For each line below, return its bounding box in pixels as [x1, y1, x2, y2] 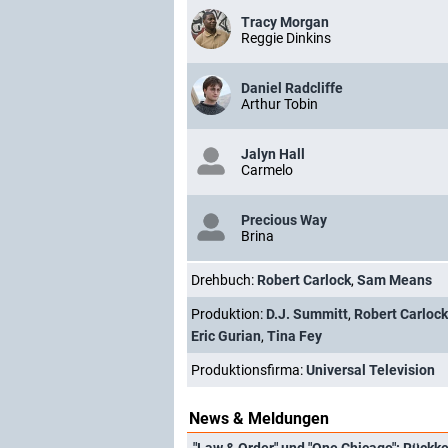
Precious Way [241, 212, 327, 228]
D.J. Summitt [266, 306, 348, 322]
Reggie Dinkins [241, 30, 331, 46]
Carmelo [241, 162, 293, 178]
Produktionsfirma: [191, 362, 306, 378]
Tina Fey [267, 328, 322, 344]
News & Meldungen [189, 409, 329, 428]
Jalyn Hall [241, 146, 305, 162]
